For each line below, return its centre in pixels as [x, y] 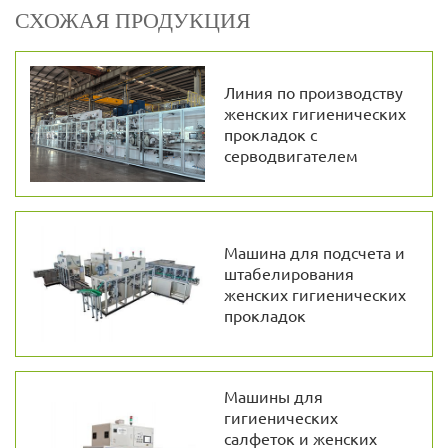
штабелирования [288, 273]
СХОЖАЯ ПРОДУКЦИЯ [133, 19]
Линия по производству [313, 91]
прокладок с [270, 133]
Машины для [273, 396]
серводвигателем [290, 154]
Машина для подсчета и [314, 252]
